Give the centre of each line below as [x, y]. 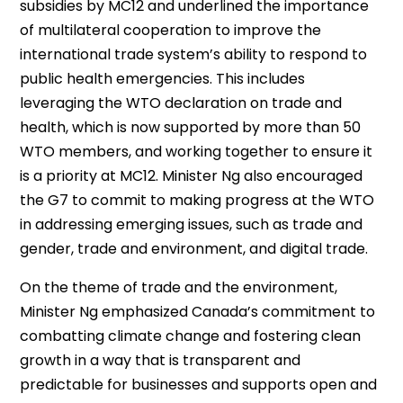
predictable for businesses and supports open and [199, 385]
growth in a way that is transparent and [161, 360]
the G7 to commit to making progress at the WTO [197, 200]
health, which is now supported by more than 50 [191, 127]
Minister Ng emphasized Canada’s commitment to [198, 312]
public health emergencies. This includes [163, 79]
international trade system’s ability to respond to [194, 54]
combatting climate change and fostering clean [191, 336]
